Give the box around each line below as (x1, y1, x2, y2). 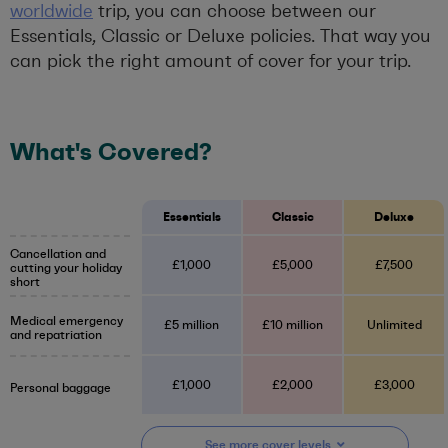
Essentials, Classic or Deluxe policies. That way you (10, 25, 431, 48)
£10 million (262, 318, 323, 333)
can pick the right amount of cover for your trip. (10, 50, 411, 73)
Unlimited (366, 318, 422, 333)
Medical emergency (10, 313, 123, 328)
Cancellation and (10, 246, 106, 261)
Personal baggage (10, 380, 111, 395)
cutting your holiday (10, 260, 122, 275)
